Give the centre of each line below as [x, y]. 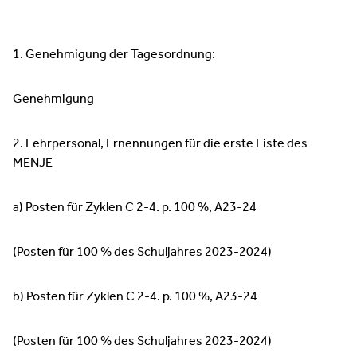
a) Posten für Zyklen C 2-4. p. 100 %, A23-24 [135, 208]
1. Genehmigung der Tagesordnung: [114, 55]
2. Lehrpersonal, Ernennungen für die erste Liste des [160, 144]
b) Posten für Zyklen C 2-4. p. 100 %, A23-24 [135, 297]
